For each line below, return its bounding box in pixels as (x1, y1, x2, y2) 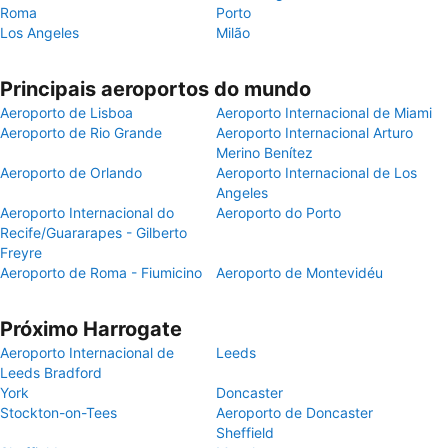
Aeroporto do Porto (216, 204, 341, 221)
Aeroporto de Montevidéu (216, 264, 383, 281)
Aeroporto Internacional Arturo (216, 124, 413, 141)
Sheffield (216, 424, 274, 441)
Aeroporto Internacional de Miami (216, 104, 432, 121)
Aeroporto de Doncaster (216, 404, 373, 421)
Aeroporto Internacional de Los (216, 164, 417, 181)
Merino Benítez (216, 144, 313, 161)
